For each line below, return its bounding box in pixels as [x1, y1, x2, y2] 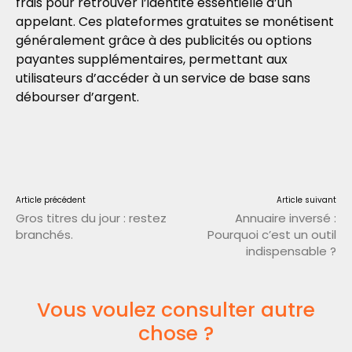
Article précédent [16, 194, 86, 206]
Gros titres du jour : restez [16, 210, 167, 226]
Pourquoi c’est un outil [207, 226, 336, 243]
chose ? [138, 320, 214, 347]
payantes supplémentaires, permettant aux [16, 50, 288, 68]
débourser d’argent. [16, 88, 139, 106]
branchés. [16, 226, 73, 243]
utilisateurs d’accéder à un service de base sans [16, 69, 310, 87]
